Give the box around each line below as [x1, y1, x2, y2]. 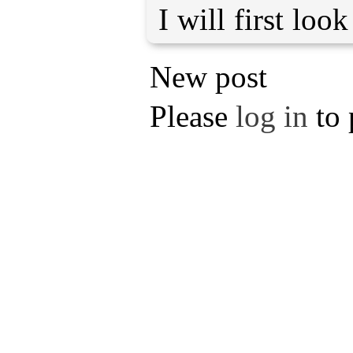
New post [150, 59, 267, 94]
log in [236, 98, 308, 133]
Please [150, 98, 236, 133]
